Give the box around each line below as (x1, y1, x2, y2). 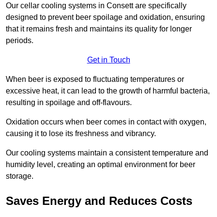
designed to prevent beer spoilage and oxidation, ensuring (6, 13, 205, 22)
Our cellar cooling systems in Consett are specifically (6, 1, 186, 10)
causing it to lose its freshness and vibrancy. (6, 129, 156, 138)
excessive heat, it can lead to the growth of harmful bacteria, (6, 87, 210, 95)
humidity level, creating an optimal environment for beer (6, 160, 195, 169)
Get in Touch (87, 56, 130, 64)
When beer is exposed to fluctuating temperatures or (6, 75, 184, 84)
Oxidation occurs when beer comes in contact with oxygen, (6, 118, 206, 126)
